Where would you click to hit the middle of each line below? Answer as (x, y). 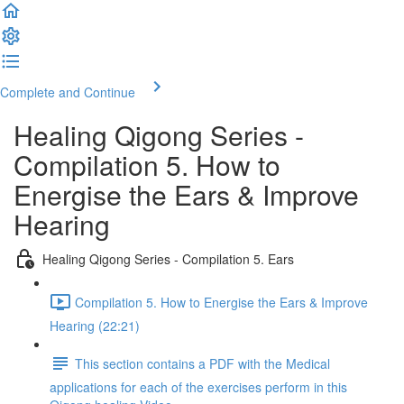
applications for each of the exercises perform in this (198, 387)
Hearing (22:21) (95, 326)
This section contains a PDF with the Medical (202, 363)
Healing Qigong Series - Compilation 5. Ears (168, 258)
